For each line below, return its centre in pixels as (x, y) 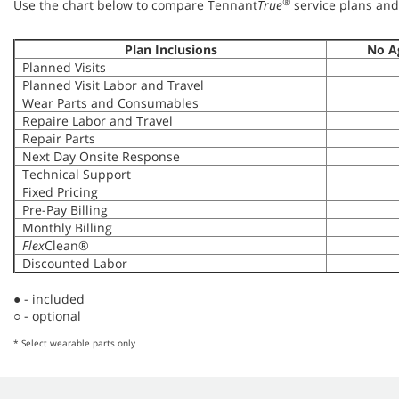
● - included (49, 299)
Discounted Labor (71, 263)
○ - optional (47, 316)
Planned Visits (61, 67)
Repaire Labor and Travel (94, 121)
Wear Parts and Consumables (107, 103)
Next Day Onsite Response (98, 156)
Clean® (67, 245)
